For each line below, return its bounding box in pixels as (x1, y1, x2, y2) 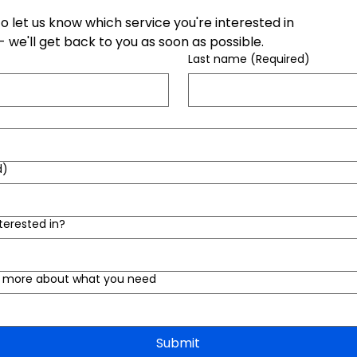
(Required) (249, 51, 310, 67)
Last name (187, 51, 247, 67)
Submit (156, 334, 201, 352)
